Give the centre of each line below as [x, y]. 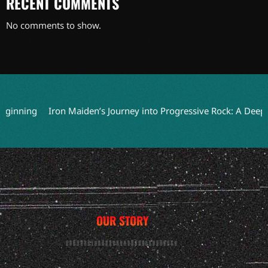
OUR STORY [122, 220]
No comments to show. [54, 25]
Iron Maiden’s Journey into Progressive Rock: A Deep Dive [146, 110]
